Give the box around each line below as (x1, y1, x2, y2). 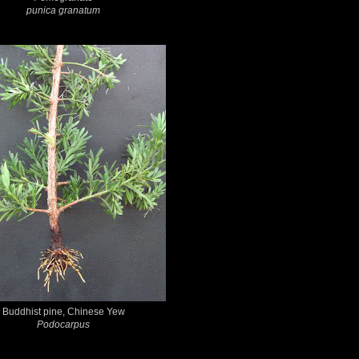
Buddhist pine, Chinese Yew (2, 306, 125, 318)
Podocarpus (37, 319, 90, 331)
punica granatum (26, 4, 100, 16)
